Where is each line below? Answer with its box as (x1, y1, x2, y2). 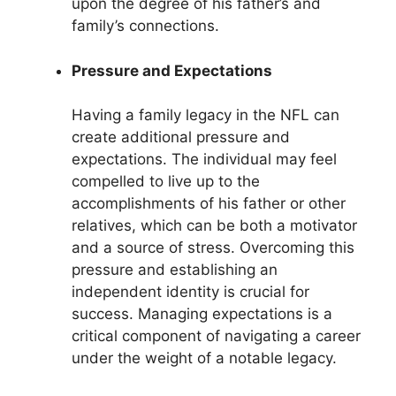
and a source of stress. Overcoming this (72, 239, 354, 257)
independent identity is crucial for (72, 283, 309, 301)
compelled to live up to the (72, 172, 260, 191)
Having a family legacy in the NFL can (72, 106, 339, 125)
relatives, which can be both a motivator (72, 217, 357, 235)
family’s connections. (72, 17, 219, 35)
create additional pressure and (72, 128, 290, 147)
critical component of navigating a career (72, 327, 361, 346)
